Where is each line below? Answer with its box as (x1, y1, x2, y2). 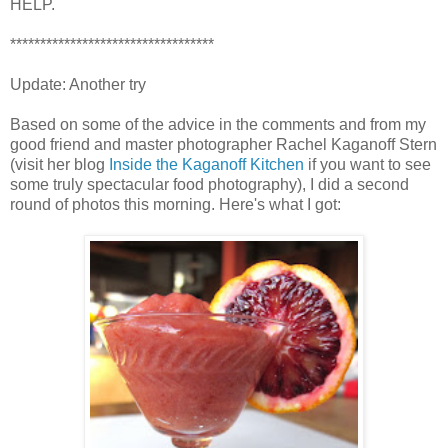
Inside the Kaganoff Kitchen (109, 155, 304, 173)
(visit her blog (10, 155, 109, 173)
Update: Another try (10, 75, 146, 93)
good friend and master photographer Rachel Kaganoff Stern (10, 135, 437, 153)
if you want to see (304, 155, 431, 173)
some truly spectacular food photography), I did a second (10, 175, 409, 193)
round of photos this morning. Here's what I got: (10, 195, 341, 213)
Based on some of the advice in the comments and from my (10, 115, 426, 133)
